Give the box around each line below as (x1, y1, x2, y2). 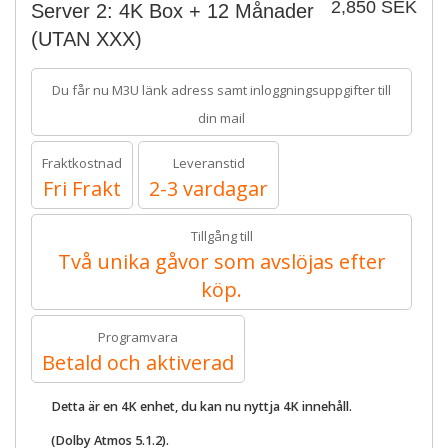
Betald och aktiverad (42, 349, 234, 376)
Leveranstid (172, 154, 245, 172)
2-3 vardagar (149, 175, 268, 202)
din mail (198, 109, 245, 127)
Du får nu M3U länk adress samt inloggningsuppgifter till (52, 81, 391, 99)
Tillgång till (190, 227, 253, 245)
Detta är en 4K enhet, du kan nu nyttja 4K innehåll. (51, 398, 352, 415)
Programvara (98, 328, 178, 346)
